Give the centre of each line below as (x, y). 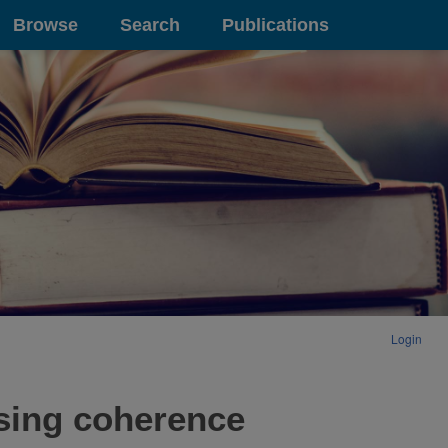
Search (150, 24)
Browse (45, 24)
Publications (275, 24)
